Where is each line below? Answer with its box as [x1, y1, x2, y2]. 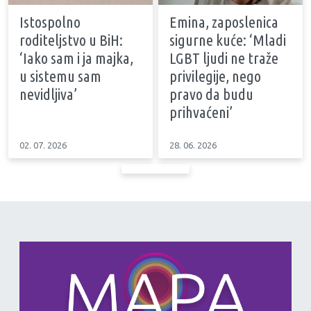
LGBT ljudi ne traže [169, 49, 278, 67]
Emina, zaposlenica [169, 13, 278, 31]
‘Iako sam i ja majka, [19, 49, 133, 67]
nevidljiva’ [19, 85, 77, 103]
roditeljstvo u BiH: [19, 31, 123, 49]
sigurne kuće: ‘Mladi [169, 31, 286, 49]
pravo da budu [169, 85, 253, 103]
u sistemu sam [19, 67, 101, 85]
